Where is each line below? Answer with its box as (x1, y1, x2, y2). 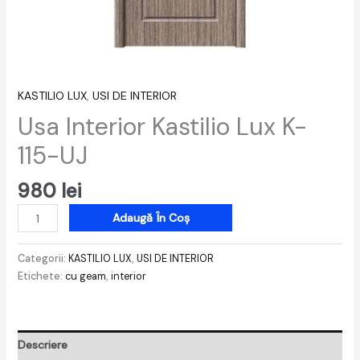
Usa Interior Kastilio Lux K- (17, 111, 307, 143)
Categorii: (17, 252, 68, 265)
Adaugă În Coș (112, 211, 190, 226)
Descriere (17, 337, 67, 352)
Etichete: (17, 269, 65, 283)
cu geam (64, 269, 106, 283)
